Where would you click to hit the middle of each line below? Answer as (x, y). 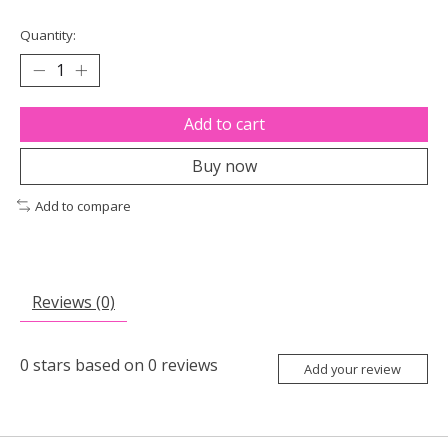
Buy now (224, 165)
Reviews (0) (73, 302)
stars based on (88, 365)
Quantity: (48, 34)
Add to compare (82, 205)
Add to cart (224, 123)
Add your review (353, 368)
